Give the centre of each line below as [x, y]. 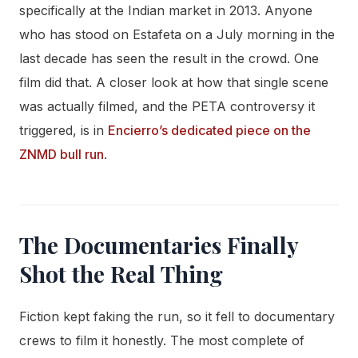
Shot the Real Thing [121, 273]
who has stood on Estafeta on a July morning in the [177, 34]
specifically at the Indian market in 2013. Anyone [166, 10]
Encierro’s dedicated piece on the [209, 130]
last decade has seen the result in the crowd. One [169, 58]
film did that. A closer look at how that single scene [174, 82]
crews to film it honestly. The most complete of [162, 340]
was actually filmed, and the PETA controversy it [167, 106]
